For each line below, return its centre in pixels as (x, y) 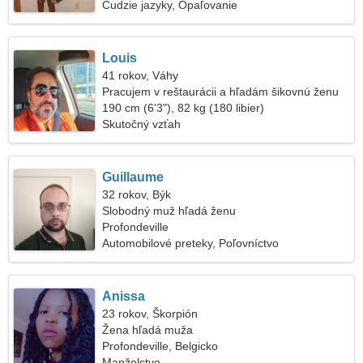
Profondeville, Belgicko (160, 346)
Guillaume (133, 177)
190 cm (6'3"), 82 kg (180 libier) (184, 108)
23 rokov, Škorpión (150, 314)
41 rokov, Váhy (141, 75)
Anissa (124, 296)
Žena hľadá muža (148, 330)
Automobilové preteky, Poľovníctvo (191, 243)
